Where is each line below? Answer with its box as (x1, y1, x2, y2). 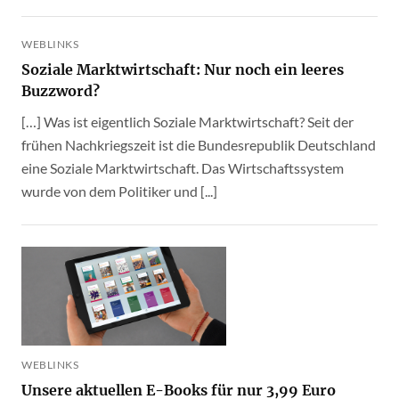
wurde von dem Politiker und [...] (21, 183, 217, 199)
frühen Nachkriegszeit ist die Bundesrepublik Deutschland (21, 136, 376, 153)
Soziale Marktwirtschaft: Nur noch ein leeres (21, 61, 344, 78)
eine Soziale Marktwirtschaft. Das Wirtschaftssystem (21, 159, 344, 176)
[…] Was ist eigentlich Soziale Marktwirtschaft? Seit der (21, 113, 354, 130)
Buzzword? (21, 82, 100, 100)
